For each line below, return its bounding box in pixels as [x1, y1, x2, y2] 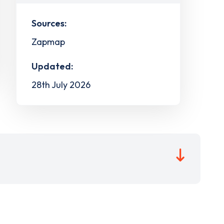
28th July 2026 [31, 79, 90, 91]
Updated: [31, 60, 73, 72]
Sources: [31, 17, 66, 29]
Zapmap [31, 35, 65, 47]
